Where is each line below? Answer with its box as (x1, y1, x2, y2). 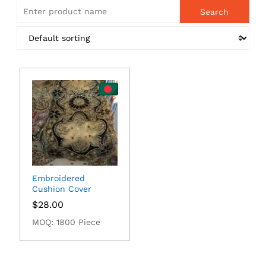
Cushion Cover (31, 184, 91, 194)
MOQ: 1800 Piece (31, 217, 100, 227)
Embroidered (31, 173, 85, 183)
